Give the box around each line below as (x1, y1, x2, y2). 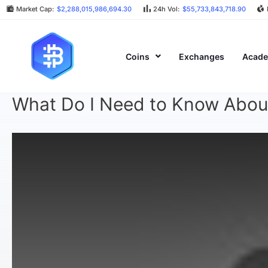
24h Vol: (153, 5, 179, 13)
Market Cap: (16, 5, 54, 13)
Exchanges (179, 51, 225, 62)
